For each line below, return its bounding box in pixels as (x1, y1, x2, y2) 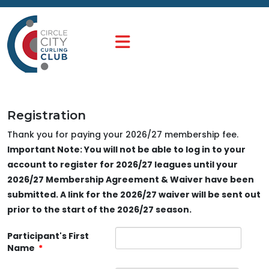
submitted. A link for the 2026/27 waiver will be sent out (7, 189, 261, 201)
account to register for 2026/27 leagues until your (7, 159, 238, 171)
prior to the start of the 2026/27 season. (7, 204, 192, 216)
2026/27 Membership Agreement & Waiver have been (7, 174, 254, 186)
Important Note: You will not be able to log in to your (7, 144, 246, 156)
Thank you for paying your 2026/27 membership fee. (7, 128, 238, 141)
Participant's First (7, 230, 89, 242)
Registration (7, 108, 86, 122)
